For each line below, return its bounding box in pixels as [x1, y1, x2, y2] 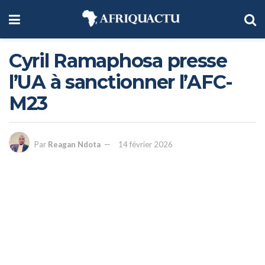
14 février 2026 [118, 140, 173, 150]
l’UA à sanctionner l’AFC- [9, 70, 232, 93]
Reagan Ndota [48, 140, 101, 150]
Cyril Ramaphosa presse [9, 49, 227, 72]
